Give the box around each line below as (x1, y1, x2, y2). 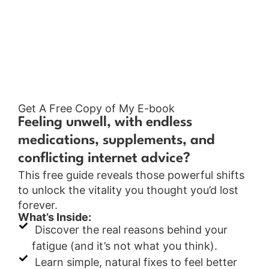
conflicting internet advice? (18, 151, 190, 166)
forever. (18, 198, 58, 211)
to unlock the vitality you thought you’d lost (18, 183, 238, 196)
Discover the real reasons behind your (31, 223, 228, 237)
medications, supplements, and (18, 133, 215, 148)
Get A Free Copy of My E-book (18, 102, 175, 115)
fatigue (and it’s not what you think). (31, 240, 217, 253)
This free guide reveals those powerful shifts (18, 168, 244, 181)
